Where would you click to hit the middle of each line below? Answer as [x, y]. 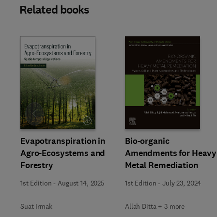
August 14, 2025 [81, 183]
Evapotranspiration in [63, 141]
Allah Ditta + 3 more [155, 206]
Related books [54, 10]
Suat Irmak [36, 206]
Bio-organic [147, 141]
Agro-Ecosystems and [63, 153]
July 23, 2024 [182, 183]
